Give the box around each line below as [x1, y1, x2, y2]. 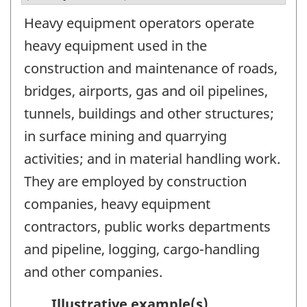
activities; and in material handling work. [24, 149, 280, 169]
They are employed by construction [24, 172, 247, 191]
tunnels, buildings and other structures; [24, 104, 274, 123]
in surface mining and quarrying [24, 127, 227, 146]
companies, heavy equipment [24, 195, 210, 214]
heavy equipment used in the [24, 36, 207, 56]
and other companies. [24, 262, 162, 282]
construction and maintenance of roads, [24, 59, 278, 78]
